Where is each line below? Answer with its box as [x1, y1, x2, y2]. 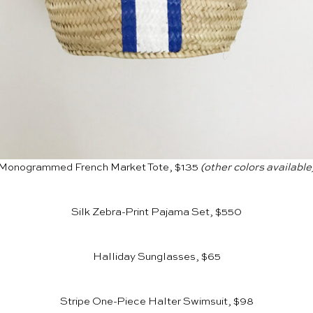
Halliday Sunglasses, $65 [92, 252, 221, 263]
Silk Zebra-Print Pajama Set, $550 [71, 207, 242, 218]
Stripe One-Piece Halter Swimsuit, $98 [59, 296, 254, 307]
